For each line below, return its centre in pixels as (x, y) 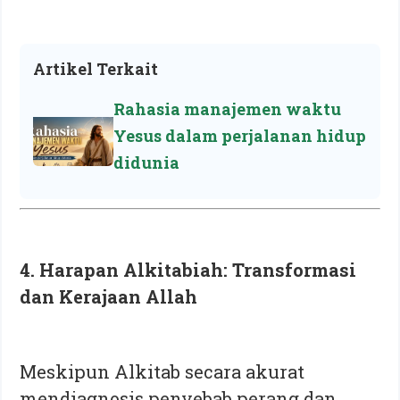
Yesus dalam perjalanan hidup (240, 135)
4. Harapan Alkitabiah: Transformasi (188, 269)
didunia (147, 162)
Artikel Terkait (96, 68)
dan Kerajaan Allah (109, 296)
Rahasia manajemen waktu (228, 108)
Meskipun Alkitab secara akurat (162, 371)
